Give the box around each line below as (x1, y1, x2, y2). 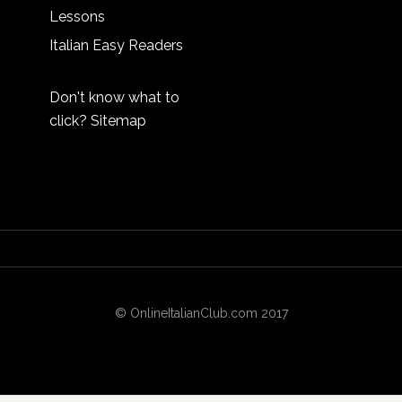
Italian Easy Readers (49, 37, 183, 54)
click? (49, 112, 91, 129)
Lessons (49, 8, 105, 25)
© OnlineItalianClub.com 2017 (114, 306, 288, 320)
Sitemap (91, 112, 146, 129)
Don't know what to (49, 89, 179, 106)
